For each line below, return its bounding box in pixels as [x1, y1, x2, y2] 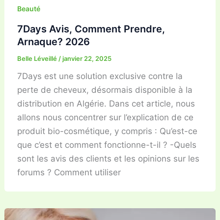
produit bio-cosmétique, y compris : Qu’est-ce [17, 126, 197, 136]
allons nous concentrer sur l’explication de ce [17, 112, 193, 122]
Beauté [17, 4, 40, 13]
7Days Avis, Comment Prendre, [17, 23, 165, 35]
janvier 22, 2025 [62, 54, 111, 62]
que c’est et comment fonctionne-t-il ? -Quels [17, 139, 196, 150]
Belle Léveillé [17, 54, 58, 62]
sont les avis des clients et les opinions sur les [17, 153, 199, 164]
